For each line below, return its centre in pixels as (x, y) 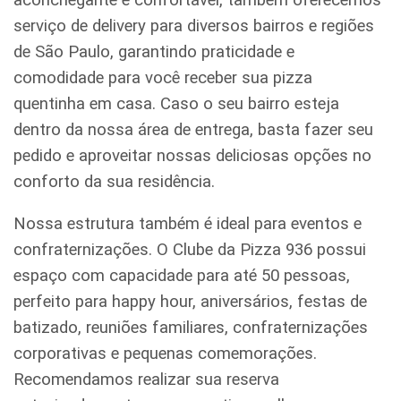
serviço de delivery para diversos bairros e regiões (194, 26)
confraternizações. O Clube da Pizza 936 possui (190, 250)
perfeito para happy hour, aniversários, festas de (190, 302)
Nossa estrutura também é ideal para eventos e (188, 224)
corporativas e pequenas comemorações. (165, 354)
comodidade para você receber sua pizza (163, 77)
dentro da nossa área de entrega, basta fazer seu (193, 129)
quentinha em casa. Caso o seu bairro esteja (176, 103)
